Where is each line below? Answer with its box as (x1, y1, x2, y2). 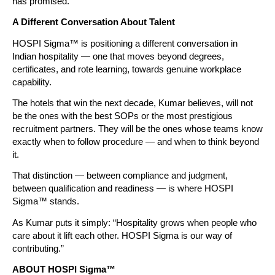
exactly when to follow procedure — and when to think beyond (12, 136, 259, 147)
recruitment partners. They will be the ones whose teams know (12, 123, 263, 134)
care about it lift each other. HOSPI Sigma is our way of (12, 230, 232, 241)
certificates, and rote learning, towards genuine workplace (12, 64, 241, 74)
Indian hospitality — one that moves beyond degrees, (12, 51, 224, 61)
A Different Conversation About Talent (12, 17, 175, 28)
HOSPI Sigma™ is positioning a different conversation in (12, 38, 238, 48)
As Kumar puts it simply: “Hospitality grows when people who (12, 217, 257, 228)
